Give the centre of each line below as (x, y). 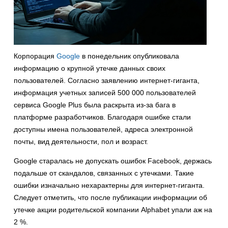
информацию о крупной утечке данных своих (90, 68)
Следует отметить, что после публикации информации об (110, 198)
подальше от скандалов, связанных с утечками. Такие (104, 173)
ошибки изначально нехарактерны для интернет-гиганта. (109, 186)
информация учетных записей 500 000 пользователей (105, 93)
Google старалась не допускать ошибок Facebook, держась (113, 161)
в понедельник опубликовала (130, 56)
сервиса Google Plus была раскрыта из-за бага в (95, 105)
